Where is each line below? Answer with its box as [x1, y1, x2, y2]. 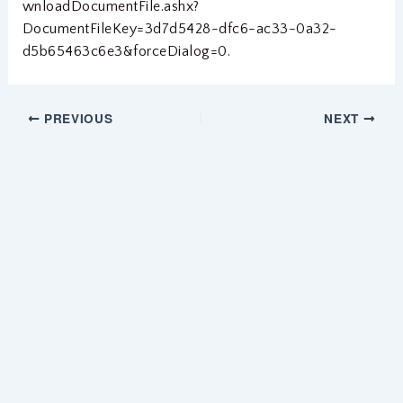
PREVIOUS [40, 109, 113, 127]
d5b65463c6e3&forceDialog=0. [22, 42, 231, 59]
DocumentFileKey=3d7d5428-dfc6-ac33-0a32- [22, 20, 337, 37]
